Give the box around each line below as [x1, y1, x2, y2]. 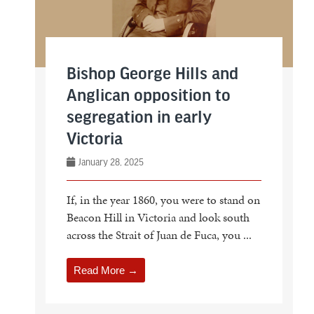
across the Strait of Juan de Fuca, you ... [66, 226, 252, 244]
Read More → [73, 264, 138, 277]
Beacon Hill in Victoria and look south [66, 209, 250, 226]
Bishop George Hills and [66, 65, 238, 85]
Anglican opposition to [66, 87, 231, 107]
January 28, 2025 [76, 157, 144, 168]
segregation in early [66, 109, 212, 128]
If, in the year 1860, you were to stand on [66, 191, 260, 209]
